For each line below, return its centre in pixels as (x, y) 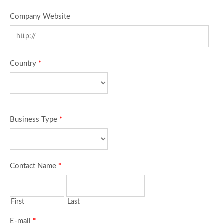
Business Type (35, 120)
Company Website (40, 17)
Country (24, 64)
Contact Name (34, 166)
